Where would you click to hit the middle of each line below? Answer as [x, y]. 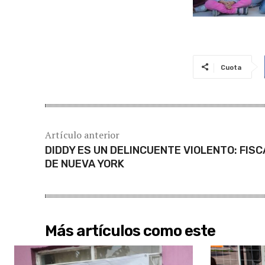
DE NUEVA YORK [85, 164]
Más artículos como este [130, 231]
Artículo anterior [82, 135]
